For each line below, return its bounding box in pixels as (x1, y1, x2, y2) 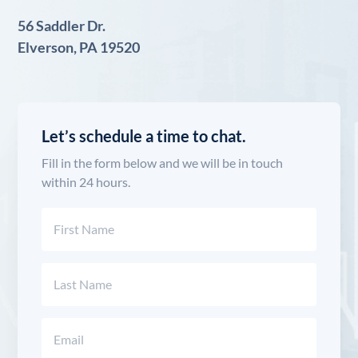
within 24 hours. (42, 174, 131, 189)
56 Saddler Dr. (18, 17, 106, 34)
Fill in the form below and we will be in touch (42, 155, 284, 170)
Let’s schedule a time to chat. (42, 126, 247, 145)
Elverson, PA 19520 (18, 38, 141, 56)
